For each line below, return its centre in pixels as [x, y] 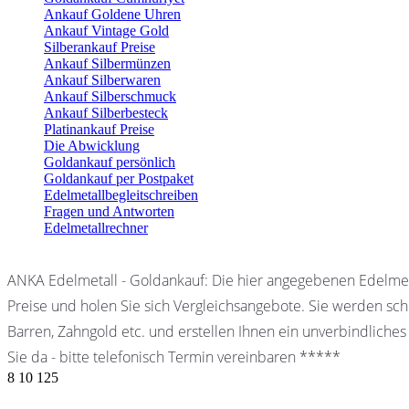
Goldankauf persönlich [110, 162]
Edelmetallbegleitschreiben [121, 194]
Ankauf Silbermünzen [107, 63]
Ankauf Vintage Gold [106, 30]
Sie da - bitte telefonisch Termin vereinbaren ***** [174, 357]
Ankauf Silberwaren [102, 79]
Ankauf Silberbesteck [106, 112]
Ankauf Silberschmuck [110, 96]
